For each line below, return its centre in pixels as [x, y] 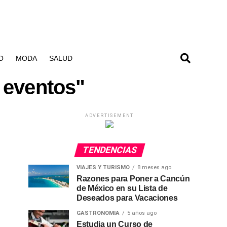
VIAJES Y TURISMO [103, 167]
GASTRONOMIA [98, 213]
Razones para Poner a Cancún [133, 179]
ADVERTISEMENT [109, 116]
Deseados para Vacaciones [127, 198]
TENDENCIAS [109, 150]
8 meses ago [154, 167]
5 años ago [142, 213]
